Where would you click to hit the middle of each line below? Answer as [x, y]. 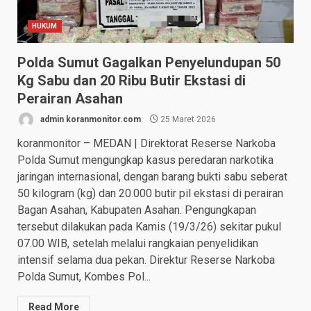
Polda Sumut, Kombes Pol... [84, 277]
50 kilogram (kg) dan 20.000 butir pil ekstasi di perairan [150, 194]
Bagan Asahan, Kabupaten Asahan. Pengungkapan [137, 210]
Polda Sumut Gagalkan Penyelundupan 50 [149, 63]
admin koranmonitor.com [90, 119]
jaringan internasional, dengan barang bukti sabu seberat [152, 177]
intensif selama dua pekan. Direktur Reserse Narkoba [146, 260]
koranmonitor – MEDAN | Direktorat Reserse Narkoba [146, 144]
